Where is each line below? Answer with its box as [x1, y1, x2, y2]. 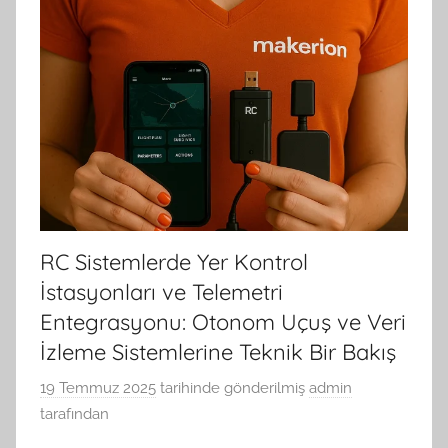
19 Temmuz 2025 [40, 378, 156, 397]
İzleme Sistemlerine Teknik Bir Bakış [40, 338, 396, 367]
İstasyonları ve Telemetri [40, 278, 283, 307]
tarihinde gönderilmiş [156, 378, 305, 397]
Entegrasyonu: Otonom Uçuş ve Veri [40, 308, 406, 337]
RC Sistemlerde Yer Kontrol [40, 248, 308, 277]
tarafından [40, 404, 109, 423]
